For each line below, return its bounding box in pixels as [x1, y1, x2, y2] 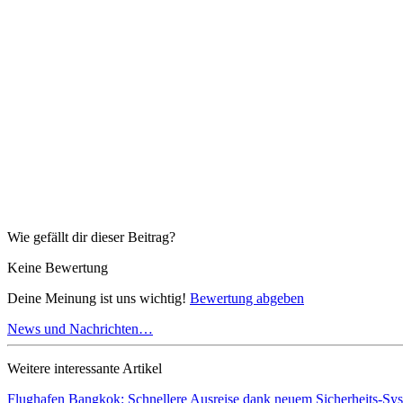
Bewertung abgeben [190, 290, 304, 306]
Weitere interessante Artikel [7, 360, 162, 376]
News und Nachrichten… [7, 320, 153, 336]
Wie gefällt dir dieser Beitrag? [7, 228, 175, 245]
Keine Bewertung [7, 259, 108, 275]
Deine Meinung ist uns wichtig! [7, 290, 190, 306]
